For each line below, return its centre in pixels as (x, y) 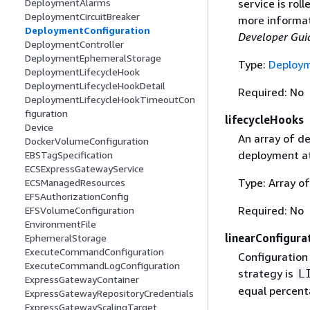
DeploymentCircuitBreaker (82, 17)
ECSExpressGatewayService (84, 169)
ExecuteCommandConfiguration (94, 252)
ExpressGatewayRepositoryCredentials (109, 293)
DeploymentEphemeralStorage (93, 58)
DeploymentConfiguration (88, 30)
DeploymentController (74, 44)
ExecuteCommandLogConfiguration (102, 266)
